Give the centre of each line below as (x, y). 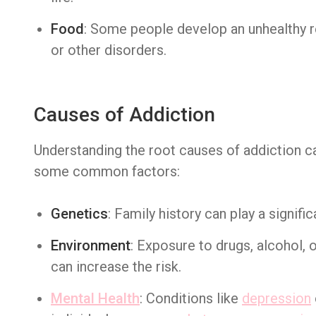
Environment (91, 245)
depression (276, 298)
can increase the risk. (116, 267)
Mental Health (95, 298)
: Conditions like (191, 298)
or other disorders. (109, 50)
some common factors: (107, 171)
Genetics (79, 214)
